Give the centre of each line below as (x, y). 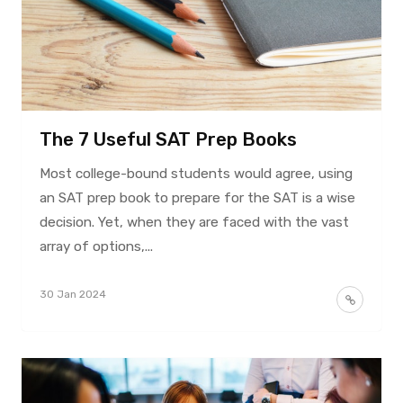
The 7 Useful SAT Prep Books (168, 139)
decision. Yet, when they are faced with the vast (194, 222)
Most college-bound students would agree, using (196, 173)
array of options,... (96, 246)
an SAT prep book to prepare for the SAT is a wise (197, 197)
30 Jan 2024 (72, 294)
